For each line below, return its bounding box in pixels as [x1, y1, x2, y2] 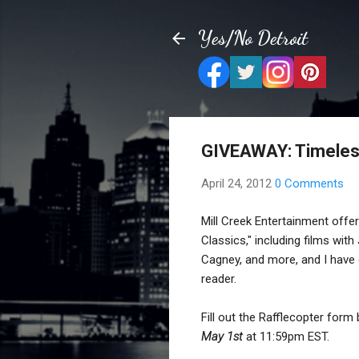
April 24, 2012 [201, 176, 275, 191]
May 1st [201, 329, 243, 344]
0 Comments [275, 176, 344, 191]
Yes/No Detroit [198, 26, 308, 50]
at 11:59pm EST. [243, 329, 329, 344]
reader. [201, 271, 236, 286]
